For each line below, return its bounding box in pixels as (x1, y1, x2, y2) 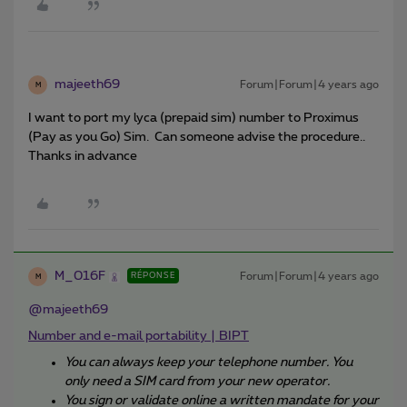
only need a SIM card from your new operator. (65, 375, 333, 389)
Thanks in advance (28, 150, 137, 164)
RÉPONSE (131, 272, 175, 281)
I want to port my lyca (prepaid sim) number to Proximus (28, 112, 359, 125)
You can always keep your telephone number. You (65, 356, 352, 370)
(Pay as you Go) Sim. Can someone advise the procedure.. (28, 131, 365, 144)
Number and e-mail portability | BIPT (28, 330, 249, 343)
